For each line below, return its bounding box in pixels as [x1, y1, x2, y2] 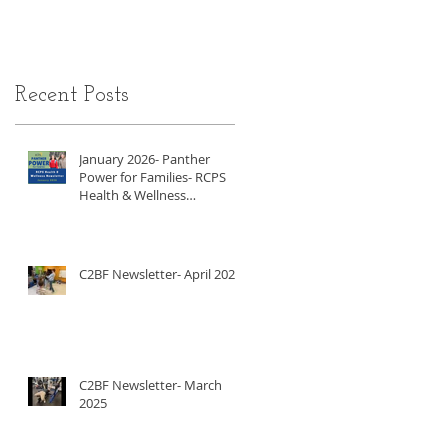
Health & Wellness [79, 185, 186, 204]
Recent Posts [15, 83, 129, 107]
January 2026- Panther [79, 149, 210, 168]
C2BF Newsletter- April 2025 [79, 264, 242, 283]
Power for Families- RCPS [79, 167, 226, 186]
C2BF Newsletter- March [79, 375, 222, 394]
